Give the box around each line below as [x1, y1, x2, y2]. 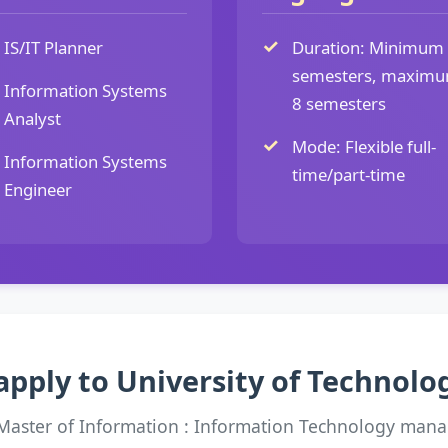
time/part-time [291, 163, 405, 186]
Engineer [3, 178, 72, 201]
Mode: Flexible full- [291, 135, 436, 158]
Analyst [3, 107, 61, 130]
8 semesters [291, 92, 386, 115]
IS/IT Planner [3, 36, 103, 59]
